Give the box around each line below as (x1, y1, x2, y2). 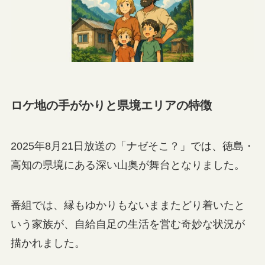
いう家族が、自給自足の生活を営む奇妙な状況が (10, 218, 245, 230)
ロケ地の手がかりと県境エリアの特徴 (10, 98, 212, 112)
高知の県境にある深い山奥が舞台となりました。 (10, 159, 245, 171)
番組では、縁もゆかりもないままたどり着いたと (10, 199, 245, 211)
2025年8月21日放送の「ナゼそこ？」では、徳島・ (10, 140, 254, 152)
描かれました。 (10, 237, 85, 249)
